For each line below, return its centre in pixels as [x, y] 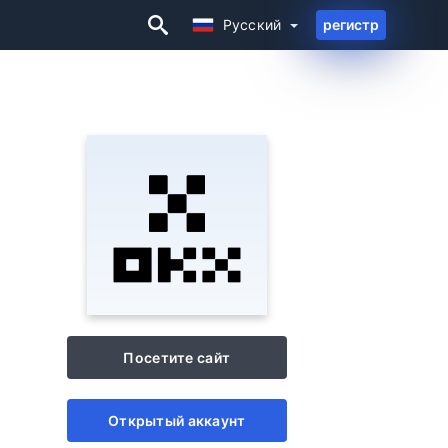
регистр [351, 24]
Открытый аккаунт [177, 420]
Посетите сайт [177, 357]
